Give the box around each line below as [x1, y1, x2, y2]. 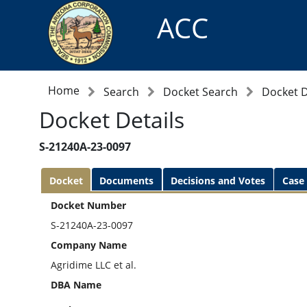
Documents [99, 173, 154, 187]
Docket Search [162, 84, 238, 99]
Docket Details [38, 104, 184, 134]
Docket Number [51, 198, 127, 212]
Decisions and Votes [171, 173, 266, 187]
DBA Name [51, 278, 102, 291]
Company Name [51, 238, 127, 251]
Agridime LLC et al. [51, 258, 137, 271]
